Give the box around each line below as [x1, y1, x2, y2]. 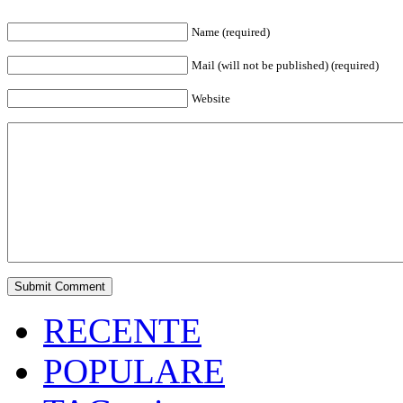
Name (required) [192, 25, 270, 40]
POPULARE [43, 352, 225, 391]
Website [192, 92, 230, 106]
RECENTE [43, 311, 201, 351]
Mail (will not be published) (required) [192, 58, 379, 73]
